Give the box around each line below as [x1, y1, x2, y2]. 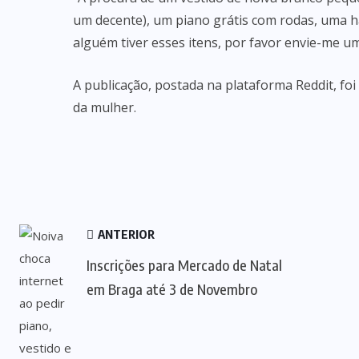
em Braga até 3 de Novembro [87, 280, 257, 298]
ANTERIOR [95, 227, 155, 241]
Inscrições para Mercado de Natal [87, 256, 282, 274]
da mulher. [73, 99, 136, 116]
